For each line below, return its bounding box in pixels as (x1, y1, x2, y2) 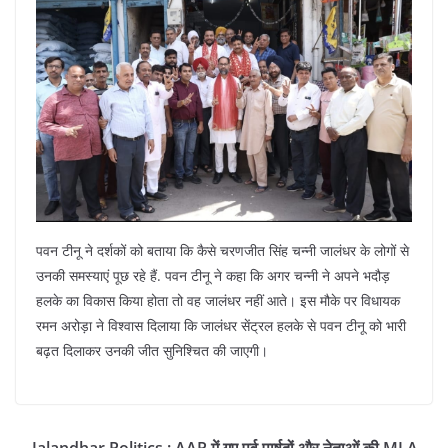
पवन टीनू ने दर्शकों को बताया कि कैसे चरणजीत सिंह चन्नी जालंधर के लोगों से (36, 240, 409, 260)
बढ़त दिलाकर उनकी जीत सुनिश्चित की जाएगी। (36, 340, 268, 360)
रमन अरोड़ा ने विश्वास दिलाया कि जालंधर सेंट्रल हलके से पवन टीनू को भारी (36, 315, 406, 335)
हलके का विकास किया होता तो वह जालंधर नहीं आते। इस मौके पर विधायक (36, 290, 400, 310)
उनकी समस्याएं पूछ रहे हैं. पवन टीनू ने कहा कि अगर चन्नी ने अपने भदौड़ (36, 265, 390, 285)
